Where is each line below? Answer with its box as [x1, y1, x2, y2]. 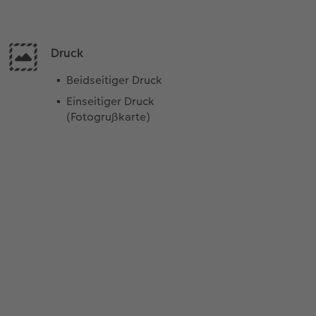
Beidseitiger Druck [66, 72, 162, 89]
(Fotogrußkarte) [66, 109, 150, 126]
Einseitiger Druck [66, 93, 154, 110]
